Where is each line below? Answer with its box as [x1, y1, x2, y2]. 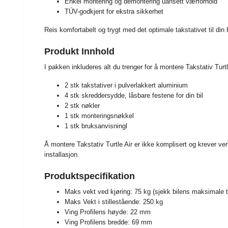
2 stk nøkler [65, 101, 100, 109]
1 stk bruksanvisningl [65, 122, 127, 130]
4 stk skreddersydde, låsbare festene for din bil [65, 91, 203, 99]
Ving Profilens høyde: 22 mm [65, 208, 151, 216]
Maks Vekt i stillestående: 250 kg [65, 197, 163, 206]
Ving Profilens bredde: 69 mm [65, 218, 152, 226]
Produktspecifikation [44, 170, 135, 181]
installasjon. [44, 150, 79, 158]
